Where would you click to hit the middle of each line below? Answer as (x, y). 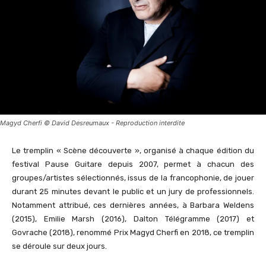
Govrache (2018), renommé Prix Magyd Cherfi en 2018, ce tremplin (133, 232)
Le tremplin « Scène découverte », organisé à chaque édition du (133, 150)
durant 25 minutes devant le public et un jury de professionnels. (133, 191)
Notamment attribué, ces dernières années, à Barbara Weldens (133, 205)
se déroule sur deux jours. (59, 246)
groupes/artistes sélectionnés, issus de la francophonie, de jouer (133, 178)
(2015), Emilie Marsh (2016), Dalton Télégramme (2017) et (133, 218)
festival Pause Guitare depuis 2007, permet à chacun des (133, 164)
